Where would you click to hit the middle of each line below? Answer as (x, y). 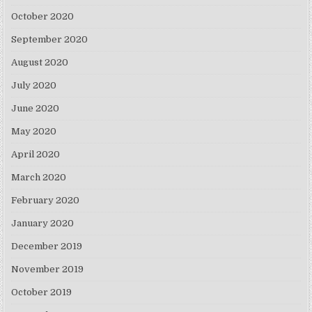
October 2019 (42, 292)
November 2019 (48, 270)
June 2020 (36, 109)
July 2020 (34, 86)
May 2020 (34, 132)
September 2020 (50, 40)
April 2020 (36, 155)
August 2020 (40, 63)
